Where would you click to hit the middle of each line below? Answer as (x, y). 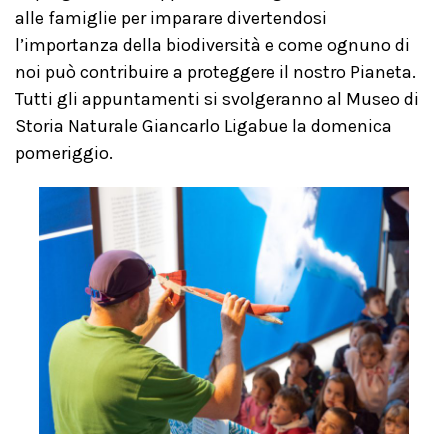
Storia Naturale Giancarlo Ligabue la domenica (203, 126)
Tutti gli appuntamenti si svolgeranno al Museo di (217, 99)
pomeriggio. (64, 153)
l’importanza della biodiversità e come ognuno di (212, 45)
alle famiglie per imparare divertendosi (171, 18)
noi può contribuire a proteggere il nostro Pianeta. (215, 72)
